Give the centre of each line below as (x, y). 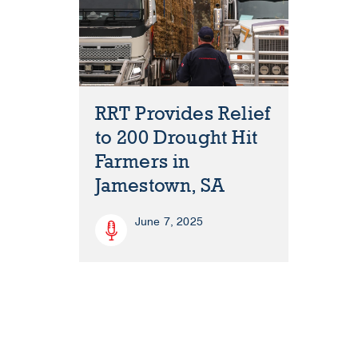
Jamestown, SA (160, 186)
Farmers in (142, 162)
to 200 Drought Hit (176, 138)
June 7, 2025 (169, 222)
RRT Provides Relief (183, 114)
